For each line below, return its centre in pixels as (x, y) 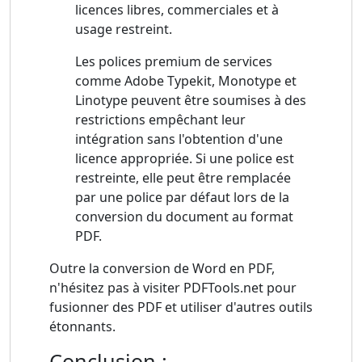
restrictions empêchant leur (160, 120)
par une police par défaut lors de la (182, 198)
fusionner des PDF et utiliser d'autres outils (181, 307)
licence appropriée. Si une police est (185, 159)
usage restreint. (124, 29)
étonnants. (82, 327)
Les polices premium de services (174, 62)
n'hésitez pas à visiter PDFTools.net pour (173, 288)
